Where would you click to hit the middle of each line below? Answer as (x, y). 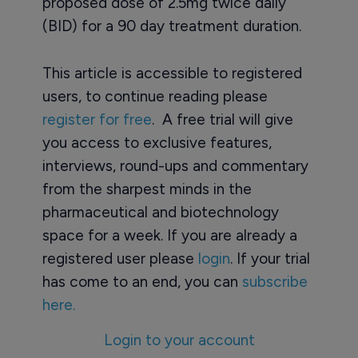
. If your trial (270, 259)
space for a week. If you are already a (169, 236)
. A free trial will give (222, 120)
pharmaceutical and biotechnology (160, 213)
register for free (97, 120)
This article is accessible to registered (172, 74)
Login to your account (179, 340)
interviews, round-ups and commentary (175, 166)
